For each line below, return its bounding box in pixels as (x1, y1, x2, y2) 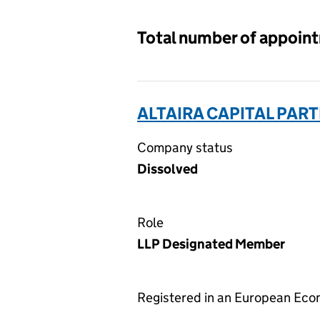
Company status (137, 139, 233, 156)
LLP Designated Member (137, 236, 285, 252)
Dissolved (137, 161, 198, 177)
